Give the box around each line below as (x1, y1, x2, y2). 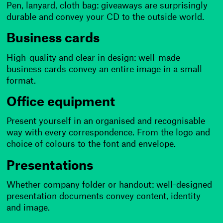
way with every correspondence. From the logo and (6, 128, 211, 137)
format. (6, 76, 36, 85)
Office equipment (6, 96, 115, 109)
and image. (6, 204, 50, 213)
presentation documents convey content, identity (6, 192, 201, 201)
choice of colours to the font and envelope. (6, 140, 176, 149)
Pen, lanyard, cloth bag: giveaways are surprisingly (6, 1, 208, 10)
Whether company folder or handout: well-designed (6, 181, 213, 190)
